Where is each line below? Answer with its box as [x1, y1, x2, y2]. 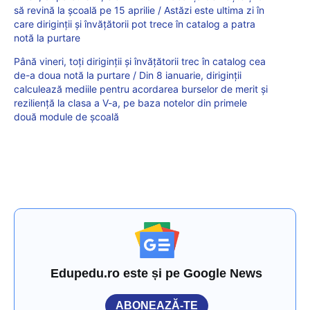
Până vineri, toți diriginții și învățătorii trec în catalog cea [14, 55, 266, 68]
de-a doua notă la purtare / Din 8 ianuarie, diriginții [14, 69, 241, 82]
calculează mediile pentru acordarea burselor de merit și [14, 83, 268, 95]
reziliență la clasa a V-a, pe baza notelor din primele [14, 97, 247, 109]
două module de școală [14, 111, 119, 123]
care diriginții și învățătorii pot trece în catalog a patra [14, 18, 255, 30]
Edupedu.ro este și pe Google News [51, 266, 263, 281]
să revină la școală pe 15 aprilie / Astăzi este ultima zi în [14, 4, 264, 17]
